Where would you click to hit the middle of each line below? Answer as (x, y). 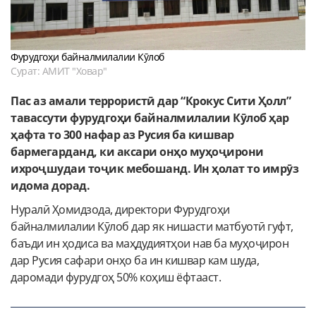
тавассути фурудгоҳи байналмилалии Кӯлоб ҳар (150, 117)
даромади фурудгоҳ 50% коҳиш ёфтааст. (116, 277)
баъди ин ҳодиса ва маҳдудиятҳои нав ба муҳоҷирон (150, 243)
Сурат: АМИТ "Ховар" (59, 71)
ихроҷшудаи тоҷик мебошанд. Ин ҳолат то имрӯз (154, 168)
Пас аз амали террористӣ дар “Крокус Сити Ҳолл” (151, 101)
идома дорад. (50, 185)
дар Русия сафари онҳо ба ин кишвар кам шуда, (135, 260)
